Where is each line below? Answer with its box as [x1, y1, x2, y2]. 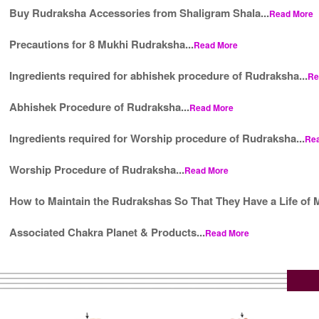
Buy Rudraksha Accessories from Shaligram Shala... [9, 4, 270, 21]
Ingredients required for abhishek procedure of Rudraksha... [9, 67, 308, 83]
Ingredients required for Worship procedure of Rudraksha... [9, 130, 305, 146]
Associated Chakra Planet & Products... [9, 224, 206, 240]
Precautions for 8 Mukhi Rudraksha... [9, 36, 194, 52]
